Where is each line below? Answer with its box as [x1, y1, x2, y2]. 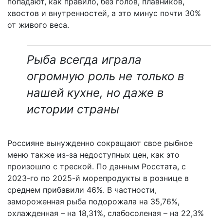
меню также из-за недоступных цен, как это [7, 150, 180, 160]
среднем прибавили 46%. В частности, [7, 185, 157, 195]
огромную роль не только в [27, 69, 184, 84]
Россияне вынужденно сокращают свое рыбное [7, 138, 193, 148]
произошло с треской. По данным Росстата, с [7, 162, 186, 172]
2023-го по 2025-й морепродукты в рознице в [7, 173, 189, 183]
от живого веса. [7, 20, 69, 30]
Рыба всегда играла [27, 53, 142, 67]
